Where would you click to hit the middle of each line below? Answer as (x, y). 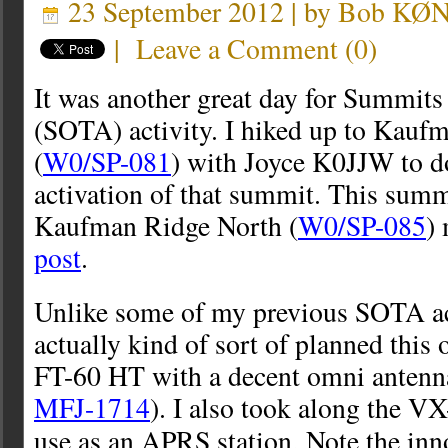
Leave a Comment (237, 49)
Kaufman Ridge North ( (166, 226)
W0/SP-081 (107, 162)
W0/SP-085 (362, 226)
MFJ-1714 (92, 408)
